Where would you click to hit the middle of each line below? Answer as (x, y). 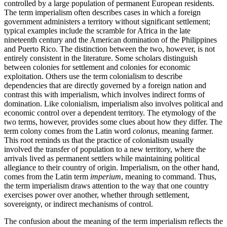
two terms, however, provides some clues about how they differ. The (113, 122)
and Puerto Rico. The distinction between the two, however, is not (109, 49)
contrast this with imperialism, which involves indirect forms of (104, 94)
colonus (145, 131)
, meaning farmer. (185, 131)
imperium (106, 176)
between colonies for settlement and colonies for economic (97, 67)
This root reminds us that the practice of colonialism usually (99, 140)
